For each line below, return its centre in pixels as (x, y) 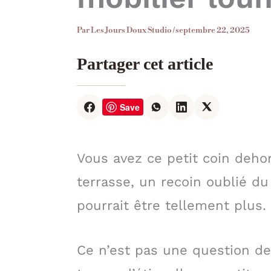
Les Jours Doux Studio (132, 30)
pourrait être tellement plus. (171, 205)
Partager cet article (145, 64)
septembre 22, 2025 (213, 30)
